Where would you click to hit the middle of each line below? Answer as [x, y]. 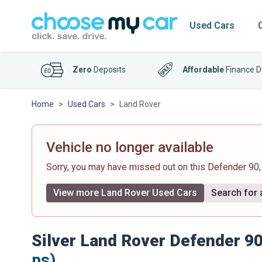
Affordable [204, 70]
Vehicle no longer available [130, 147]
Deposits [109, 70]
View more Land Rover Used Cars [125, 193]
